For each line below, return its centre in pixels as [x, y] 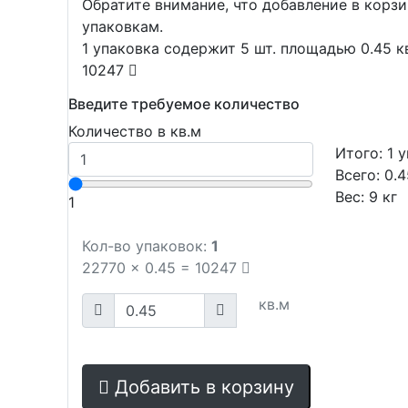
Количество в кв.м [135, 131]
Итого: [362, 153]
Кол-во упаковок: [145, 246]
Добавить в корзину [205, 387]
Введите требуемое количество [184, 104]
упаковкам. [123, 26]
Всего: [360, 175]
